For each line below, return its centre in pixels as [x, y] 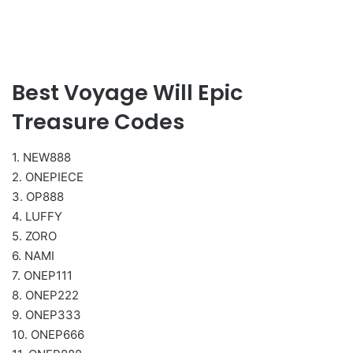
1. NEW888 [41, 157]
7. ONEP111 [42, 275]
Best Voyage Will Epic [127, 93]
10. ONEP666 [48, 334]
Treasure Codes [98, 122]
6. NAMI [33, 255]
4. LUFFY [37, 216]
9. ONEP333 [46, 314]
